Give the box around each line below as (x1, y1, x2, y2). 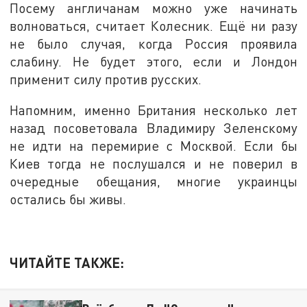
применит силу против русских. (10, 71, 202, 87)
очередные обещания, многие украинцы (10, 173, 297, 190)
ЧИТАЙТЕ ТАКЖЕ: (10, 254, 125, 271)
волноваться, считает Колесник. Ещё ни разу (10, 17, 297, 34)
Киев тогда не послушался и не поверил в (10, 156, 297, 172)
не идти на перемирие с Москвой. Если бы (10, 138, 297, 154)
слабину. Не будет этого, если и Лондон (10, 53, 297, 69)
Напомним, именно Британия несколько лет (10, 102, 297, 119)
